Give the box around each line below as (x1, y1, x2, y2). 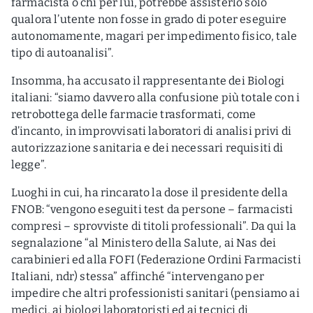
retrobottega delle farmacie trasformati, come (11, 108, 256, 121)
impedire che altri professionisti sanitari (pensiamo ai (11, 286, 300, 300)
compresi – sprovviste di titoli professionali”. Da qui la (11, 219, 297, 233)
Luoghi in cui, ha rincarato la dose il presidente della (11, 186, 288, 199)
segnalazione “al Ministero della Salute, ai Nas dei (11, 236, 277, 249)
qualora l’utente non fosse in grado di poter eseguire (11, 13, 287, 26)
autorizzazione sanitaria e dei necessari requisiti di (11, 141, 284, 154)
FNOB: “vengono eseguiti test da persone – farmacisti (11, 203, 293, 216)
